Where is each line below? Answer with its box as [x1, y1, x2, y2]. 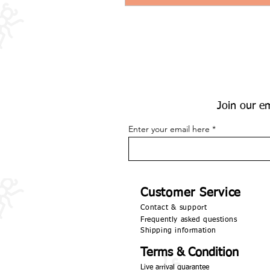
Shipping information [140, 227, 216, 234]
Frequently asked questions [140, 216, 237, 224]
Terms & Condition [140, 246, 239, 259]
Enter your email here [128, 123, 210, 134]
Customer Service [140, 186, 241, 199]
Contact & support [140, 204, 207, 212]
